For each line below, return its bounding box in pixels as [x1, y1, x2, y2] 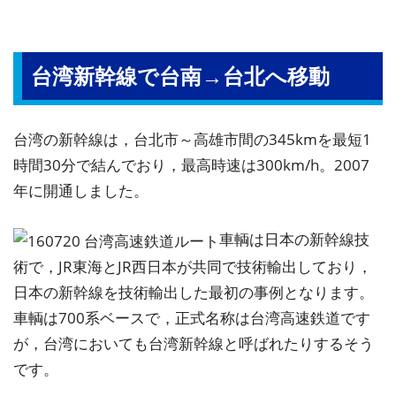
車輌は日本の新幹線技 [219, 228, 369, 249]
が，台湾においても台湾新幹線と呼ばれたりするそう [13, 332, 374, 354]
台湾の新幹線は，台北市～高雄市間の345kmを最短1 [13, 128, 371, 149]
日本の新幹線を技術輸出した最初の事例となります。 [13, 281, 374, 302]
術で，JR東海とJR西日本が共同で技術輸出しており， [13, 255, 372, 277]
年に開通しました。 [13, 179, 148, 201]
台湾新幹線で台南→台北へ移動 [31, 60, 330, 90]
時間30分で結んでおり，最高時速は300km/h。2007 [13, 154, 369, 175]
